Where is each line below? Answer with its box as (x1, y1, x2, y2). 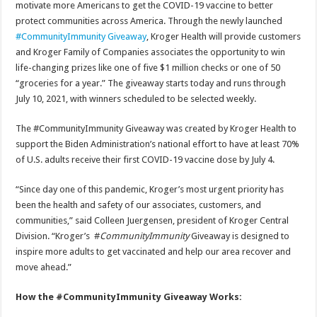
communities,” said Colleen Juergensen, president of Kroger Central (16, 214, 289, 226)
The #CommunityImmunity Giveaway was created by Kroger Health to (16, 122, 297, 134)
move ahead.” (16, 261, 72, 272)
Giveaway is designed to (189, 230, 290, 241)
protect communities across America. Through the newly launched (16, 15, 283, 26)
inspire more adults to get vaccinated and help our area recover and (16, 246, 292, 257)
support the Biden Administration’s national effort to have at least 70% (16, 138, 300, 149)
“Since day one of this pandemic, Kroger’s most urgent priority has (16, 183, 284, 195)
